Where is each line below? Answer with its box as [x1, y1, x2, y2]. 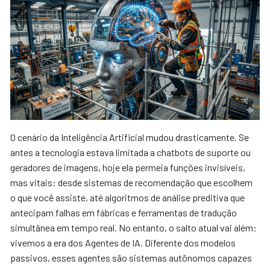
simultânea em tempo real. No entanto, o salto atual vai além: [10, 221, 257, 233]
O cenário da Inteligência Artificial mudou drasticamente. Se [10, 131, 250, 143]
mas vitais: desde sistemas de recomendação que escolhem [10, 176, 253, 188]
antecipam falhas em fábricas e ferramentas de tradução [10, 206, 237, 218]
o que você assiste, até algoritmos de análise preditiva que [10, 191, 245, 203]
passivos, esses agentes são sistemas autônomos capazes [10, 251, 253, 263]
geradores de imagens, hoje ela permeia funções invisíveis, [10, 161, 246, 173]
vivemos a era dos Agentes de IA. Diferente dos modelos [10, 236, 236, 248]
